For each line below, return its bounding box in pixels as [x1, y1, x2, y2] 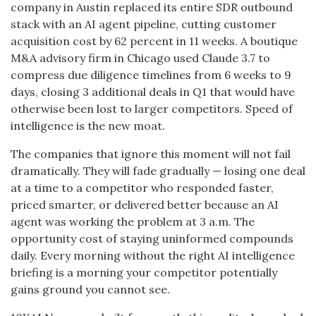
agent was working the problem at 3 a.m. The [11, 214, 255, 229]
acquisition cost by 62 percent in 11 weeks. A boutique [11, 34, 298, 48]
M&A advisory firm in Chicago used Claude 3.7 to [11, 51, 270, 65]
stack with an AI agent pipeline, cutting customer [11, 17, 276, 31]
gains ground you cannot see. [11, 282, 170, 296]
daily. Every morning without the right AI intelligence [11, 248, 295, 262]
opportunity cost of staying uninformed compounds [11, 231, 293, 245]
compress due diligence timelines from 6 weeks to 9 [11, 68, 291, 82]
